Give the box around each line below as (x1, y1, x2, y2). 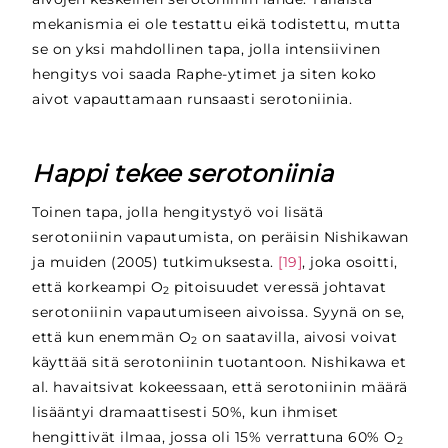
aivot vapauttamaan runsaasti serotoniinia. (32, 90, 353, 109)
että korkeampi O (32, 277, 164, 296)
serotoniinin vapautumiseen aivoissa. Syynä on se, (32, 302, 405, 321)
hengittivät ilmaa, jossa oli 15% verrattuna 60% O (32, 427, 397, 446)
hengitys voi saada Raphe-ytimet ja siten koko (32, 65, 377, 84)
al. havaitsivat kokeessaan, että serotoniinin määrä (32, 377, 408, 396)
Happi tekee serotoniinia (32, 159, 334, 189)
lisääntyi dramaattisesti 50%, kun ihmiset (32, 402, 339, 421)
